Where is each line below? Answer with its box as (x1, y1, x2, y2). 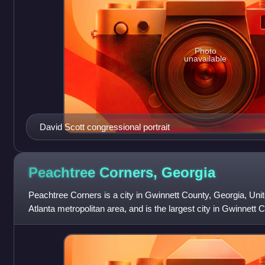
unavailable (184, 53, 227, 63)
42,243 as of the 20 (28, 217, 102, 228)
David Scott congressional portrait (39, 122, 170, 132)
